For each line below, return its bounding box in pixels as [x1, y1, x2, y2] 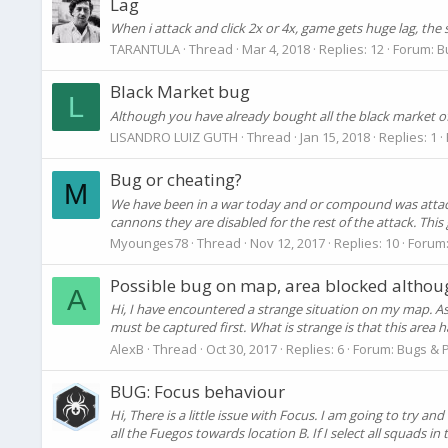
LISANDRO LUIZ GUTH [110, 127, 238, 146]
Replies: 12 [319, 40, 384, 59]
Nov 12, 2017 [250, 233, 325, 252]
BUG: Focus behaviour [110, 379, 285, 403]
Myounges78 [110, 233, 188, 252]
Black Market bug [110, 80, 250, 104]
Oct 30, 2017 [206, 339, 277, 358]
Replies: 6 [286, 339, 344, 358]
